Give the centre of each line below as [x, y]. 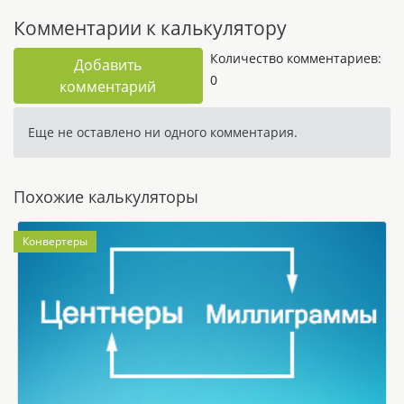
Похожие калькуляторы [106, 196]
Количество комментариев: [295, 58]
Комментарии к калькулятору [150, 28]
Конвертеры [55, 241]
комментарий [108, 86]
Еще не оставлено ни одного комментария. [163, 132]
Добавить [108, 64]
